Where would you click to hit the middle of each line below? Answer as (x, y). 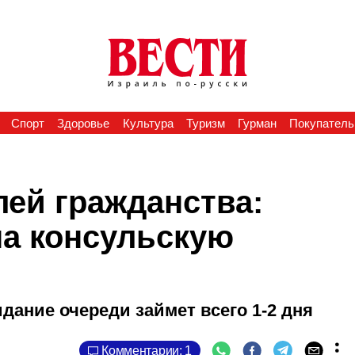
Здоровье (84, 123)
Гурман (258, 123)
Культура (148, 123)
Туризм (205, 123)
